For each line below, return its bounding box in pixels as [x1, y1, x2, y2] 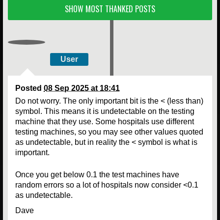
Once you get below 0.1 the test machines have [15, 170, 179, 179]
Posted [15, 83, 44, 92]
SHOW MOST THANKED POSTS [65, 2, 155, 15]
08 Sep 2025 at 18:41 [44, 83, 120, 92]
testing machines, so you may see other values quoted [15, 127, 203, 136]
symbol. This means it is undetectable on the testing [15, 107, 194, 115]
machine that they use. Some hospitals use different [15, 117, 194, 126]
